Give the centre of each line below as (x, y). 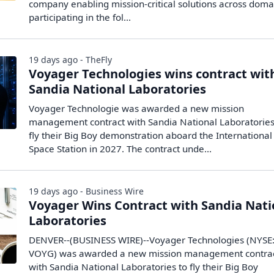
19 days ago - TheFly (71, 60)
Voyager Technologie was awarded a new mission (137, 108)
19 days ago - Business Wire (87, 191)
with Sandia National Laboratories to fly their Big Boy (144, 267)
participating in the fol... (80, 17)
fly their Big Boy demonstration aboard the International (151, 135)
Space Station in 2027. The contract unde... (120, 149)
